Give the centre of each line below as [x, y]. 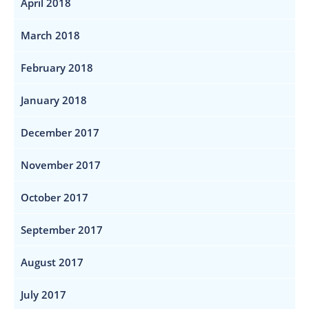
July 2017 [43, 294]
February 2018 [57, 67]
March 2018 [50, 35]
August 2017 [52, 262]
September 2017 [62, 229]
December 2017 [60, 132]
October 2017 [54, 197]
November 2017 [61, 165]
